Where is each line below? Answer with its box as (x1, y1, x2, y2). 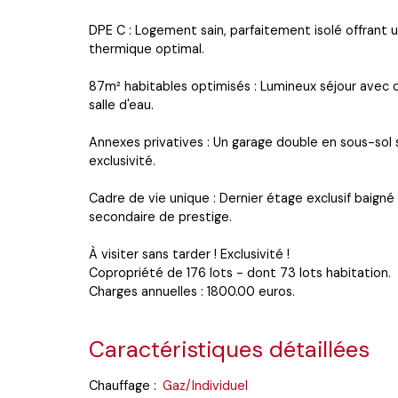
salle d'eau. (89, 96, 154, 113)
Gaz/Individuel (163, 377, 248, 394)
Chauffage (89, 377, 150, 394)
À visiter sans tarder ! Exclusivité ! (89, 245, 290, 262)
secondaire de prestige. (89, 208, 232, 225)
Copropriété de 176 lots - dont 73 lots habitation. (89, 264, 391, 281)
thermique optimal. (89, 40, 204, 57)
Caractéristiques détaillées (89, 334, 370, 364)
